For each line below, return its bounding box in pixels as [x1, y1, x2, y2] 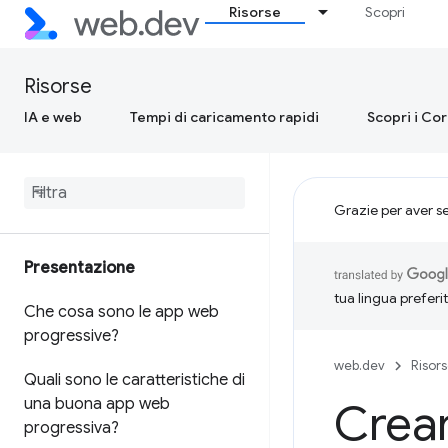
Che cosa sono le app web [24, 302, 219, 322]
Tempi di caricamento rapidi [130, 108, 319, 126]
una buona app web [24, 394, 170, 414]
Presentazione [24, 258, 135, 278]
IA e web [24, 108, 82, 126]
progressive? [24, 326, 119, 346]
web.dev [334, 357, 385, 374]
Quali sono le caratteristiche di [24, 370, 245, 390]
